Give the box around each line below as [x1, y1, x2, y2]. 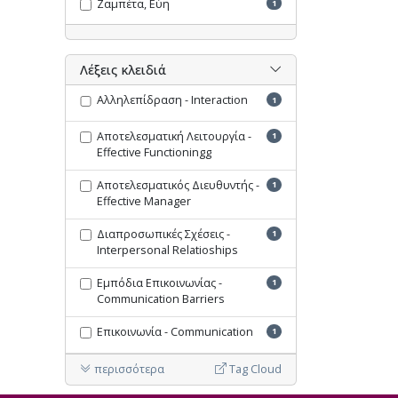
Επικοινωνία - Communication [96, 323, 253, 339]
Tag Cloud [227, 361, 282, 377]
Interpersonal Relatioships [96, 242, 238, 258]
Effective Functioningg [96, 144, 211, 160]
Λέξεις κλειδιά [80, 61, 166, 79]
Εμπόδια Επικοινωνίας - [96, 275, 222, 291]
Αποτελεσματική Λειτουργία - [96, 128, 251, 144]
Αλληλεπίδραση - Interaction [96, 92, 248, 108]
